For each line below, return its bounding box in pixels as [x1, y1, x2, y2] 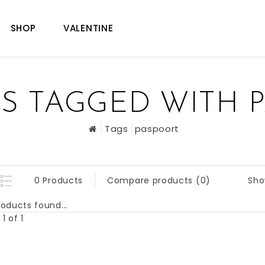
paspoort [134, 122, 180, 135]
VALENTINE [63, 22, 114, 34]
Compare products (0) [107, 174, 211, 186]
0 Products [34, 174, 83, 186]
